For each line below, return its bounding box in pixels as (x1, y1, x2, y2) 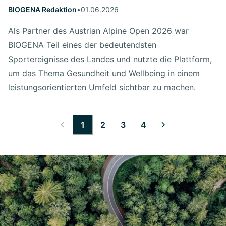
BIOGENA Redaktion (8, 5, 77, 14)
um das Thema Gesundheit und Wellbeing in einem (8, 68, 200, 78)
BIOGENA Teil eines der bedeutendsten (8, 40, 156, 50)
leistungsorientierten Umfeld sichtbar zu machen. (8, 82, 196, 92)
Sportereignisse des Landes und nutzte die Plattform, (8, 54, 212, 64)
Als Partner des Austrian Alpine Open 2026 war (8, 26, 189, 36)
